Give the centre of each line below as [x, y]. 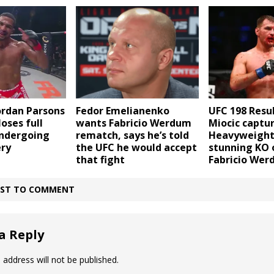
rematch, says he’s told [132, 135]
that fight [100, 159]
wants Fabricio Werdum [133, 123]
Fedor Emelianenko [122, 110]
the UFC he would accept [136, 147]
